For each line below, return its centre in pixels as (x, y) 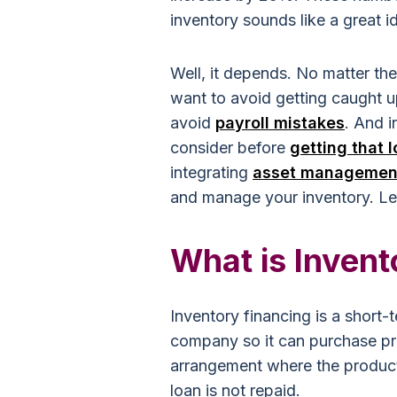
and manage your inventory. (272, 197)
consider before (230, 148)
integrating (211, 172)
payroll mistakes (280, 123)
